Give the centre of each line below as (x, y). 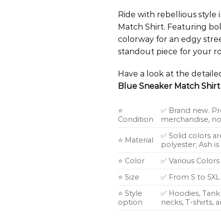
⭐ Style (130, 194)
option (130, 203)
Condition (136, 120)
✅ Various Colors (190, 161)
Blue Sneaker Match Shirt (169, 86)
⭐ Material (136, 140)
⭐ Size (129, 177)
